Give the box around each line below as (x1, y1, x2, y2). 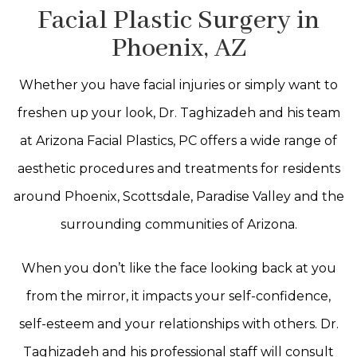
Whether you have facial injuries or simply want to (19, 76, 338, 92)
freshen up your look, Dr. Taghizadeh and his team (17, 104, 340, 120)
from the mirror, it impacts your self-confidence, (26, 288, 331, 304)
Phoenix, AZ (111, 32, 246, 65)
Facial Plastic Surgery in (37, 4, 320, 37)
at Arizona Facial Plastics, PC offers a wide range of (20, 132, 337, 148)
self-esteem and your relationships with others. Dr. (18, 316, 339, 331)
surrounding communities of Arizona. (60, 216, 297, 232)
